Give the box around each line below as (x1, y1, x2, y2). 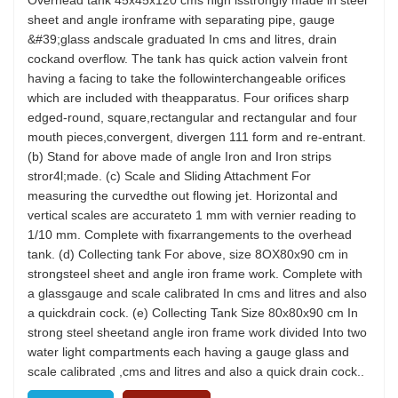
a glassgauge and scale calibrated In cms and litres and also (28, 286, 367, 300)
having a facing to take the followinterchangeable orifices (28, 71, 346, 85)
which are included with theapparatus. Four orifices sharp (28, 91, 349, 105)
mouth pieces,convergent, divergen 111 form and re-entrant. (28, 130, 366, 144)
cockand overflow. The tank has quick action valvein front (28, 52, 347, 66)
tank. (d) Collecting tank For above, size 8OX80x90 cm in (28, 247, 348, 261)
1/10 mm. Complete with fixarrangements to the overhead (28, 227, 352, 242)
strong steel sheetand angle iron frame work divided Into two (28, 325, 367, 339)
